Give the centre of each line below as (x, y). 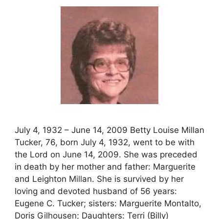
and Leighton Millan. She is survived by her (99, 179)
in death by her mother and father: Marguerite (105, 166)
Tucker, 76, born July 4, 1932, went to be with (105, 142)
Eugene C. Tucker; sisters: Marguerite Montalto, (108, 203)
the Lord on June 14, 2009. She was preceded (106, 154)
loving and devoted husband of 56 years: (96, 191)
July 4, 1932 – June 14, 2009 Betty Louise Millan (109, 130)
